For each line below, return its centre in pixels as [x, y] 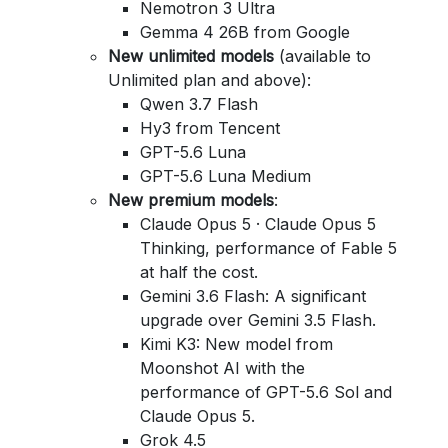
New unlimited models [191, 56]
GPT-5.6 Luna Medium [225, 176]
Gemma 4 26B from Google [245, 32]
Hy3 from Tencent [210, 128]
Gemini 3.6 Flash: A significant [253, 296]
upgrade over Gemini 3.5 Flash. [258, 320]
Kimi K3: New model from [236, 344]
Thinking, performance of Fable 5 [268, 248]
